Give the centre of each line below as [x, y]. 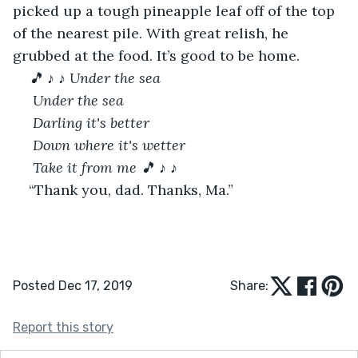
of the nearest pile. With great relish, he [153, 33]
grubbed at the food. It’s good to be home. [158, 55]
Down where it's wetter [109, 145]
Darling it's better [91, 122]
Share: [249, 285]
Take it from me [85, 167]
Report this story [63, 327]
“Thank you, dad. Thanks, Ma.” [133, 189]
